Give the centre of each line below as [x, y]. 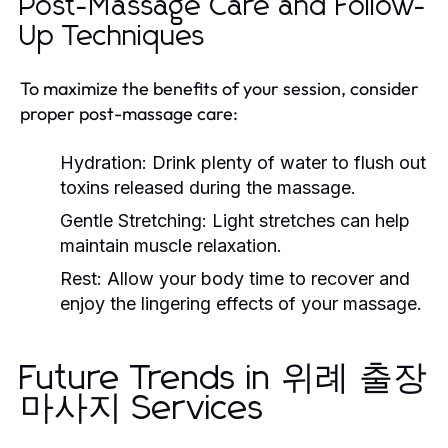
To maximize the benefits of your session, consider [219, 88]
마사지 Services [142, 408]
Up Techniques [113, 36]
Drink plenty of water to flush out [286, 162]
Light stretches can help [308, 220]
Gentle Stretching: [133, 220]
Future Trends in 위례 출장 [223, 378]
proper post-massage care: [129, 113]
